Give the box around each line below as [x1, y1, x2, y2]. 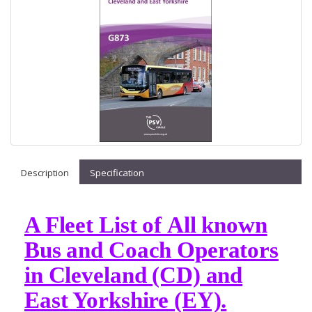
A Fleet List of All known [24, 212, 267, 237]
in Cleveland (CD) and [24, 263, 243, 288]
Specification [90, 166, 144, 179]
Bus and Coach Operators [24, 237, 279, 263]
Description [21, 166, 69, 179]
